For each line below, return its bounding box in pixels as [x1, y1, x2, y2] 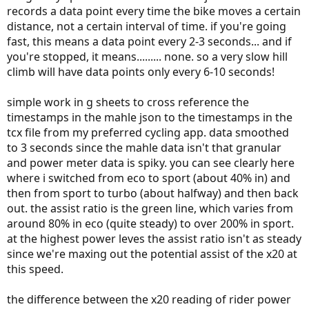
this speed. [7, 261, 63, 277]
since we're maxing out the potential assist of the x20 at [7, 246, 297, 262]
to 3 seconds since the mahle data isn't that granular [7, 140, 281, 156]
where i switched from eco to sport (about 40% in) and [7, 170, 290, 186]
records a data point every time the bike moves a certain [7, 3, 301, 19]
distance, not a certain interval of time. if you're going [7, 19, 286, 34]
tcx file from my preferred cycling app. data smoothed [7, 125, 289, 141]
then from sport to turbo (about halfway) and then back [7, 186, 299, 201]
